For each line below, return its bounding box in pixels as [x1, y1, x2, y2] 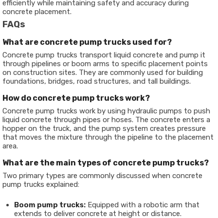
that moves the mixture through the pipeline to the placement [2, 133, 214, 142]
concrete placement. [2, 7, 72, 17]
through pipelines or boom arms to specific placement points [2, 59, 208, 69]
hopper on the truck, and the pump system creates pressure [2, 124, 206, 133]
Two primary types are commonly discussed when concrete [2, 171, 202, 181]
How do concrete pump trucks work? [2, 93, 150, 103]
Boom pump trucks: [14, 200, 86, 210]
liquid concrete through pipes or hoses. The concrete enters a [2, 115, 210, 125]
